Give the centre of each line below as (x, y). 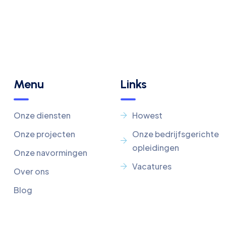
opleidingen (155, 148)
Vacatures (152, 166)
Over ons (31, 171)
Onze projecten (44, 134)
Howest (147, 115)
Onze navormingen (50, 153)
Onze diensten (42, 115)
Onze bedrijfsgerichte (175, 134)
